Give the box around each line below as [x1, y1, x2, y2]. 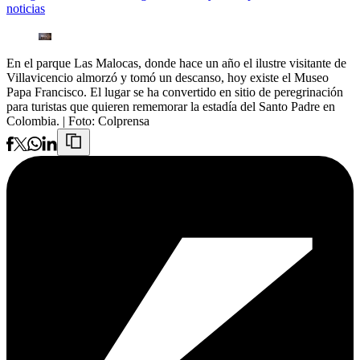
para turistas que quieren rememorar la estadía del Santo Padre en [6, 100, 335, 114]
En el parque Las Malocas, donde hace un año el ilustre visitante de [6, 56, 346, 71]
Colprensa [98, 114, 149, 129]
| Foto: [63, 114, 98, 129]
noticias [6, 2, 45, 16]
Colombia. [6, 114, 59, 129]
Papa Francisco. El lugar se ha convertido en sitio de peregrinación [6, 85, 343, 100]
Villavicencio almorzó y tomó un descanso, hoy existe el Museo [6, 71, 329, 85]
